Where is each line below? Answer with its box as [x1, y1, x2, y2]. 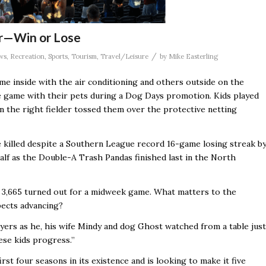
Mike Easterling [169, 52, 218, 61]
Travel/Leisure [100, 52, 148, 61]
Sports [48, 52, 68, 61]
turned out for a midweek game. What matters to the [24, 186, 236, 198]
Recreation [10, 52, 45, 61]
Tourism [71, 52, 97, 61]
